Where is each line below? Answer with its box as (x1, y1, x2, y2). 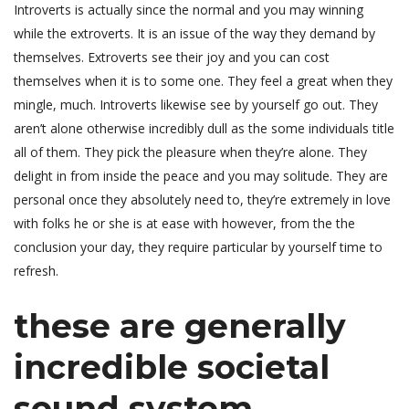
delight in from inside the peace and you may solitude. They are (14, 167, 388, 185)
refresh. (14, 262, 58, 280)
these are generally (14, 306, 346, 347)
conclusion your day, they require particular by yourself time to (14, 238, 383, 257)
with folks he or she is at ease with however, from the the (14, 215, 355, 233)
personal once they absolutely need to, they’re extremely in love (14, 191, 391, 209)
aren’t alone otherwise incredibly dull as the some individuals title (14, 120, 394, 138)
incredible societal (14, 347, 330, 388)
